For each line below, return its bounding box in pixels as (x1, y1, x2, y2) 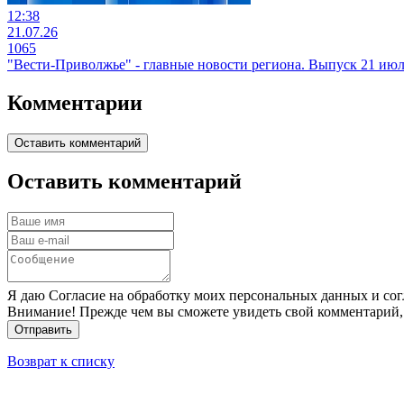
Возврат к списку (7, 353, 115, 370)
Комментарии (7, 90, 142, 115)
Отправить (14, 323, 72, 337)
